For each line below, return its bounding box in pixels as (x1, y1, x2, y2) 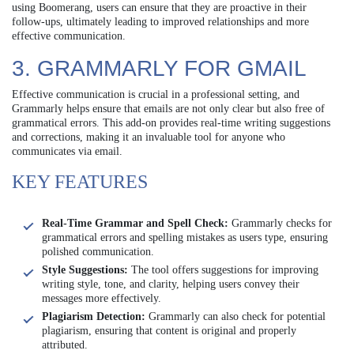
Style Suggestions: (42, 263, 128, 276)
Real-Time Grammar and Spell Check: (42, 217, 228, 229)
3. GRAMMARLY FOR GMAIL (12, 55, 307, 81)
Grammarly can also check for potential (145, 310, 326, 322)
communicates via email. (12, 145, 122, 157)
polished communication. (42, 245, 154, 258)
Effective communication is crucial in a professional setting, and (12, 88, 299, 100)
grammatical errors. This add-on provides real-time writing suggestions (12, 116, 330, 129)
